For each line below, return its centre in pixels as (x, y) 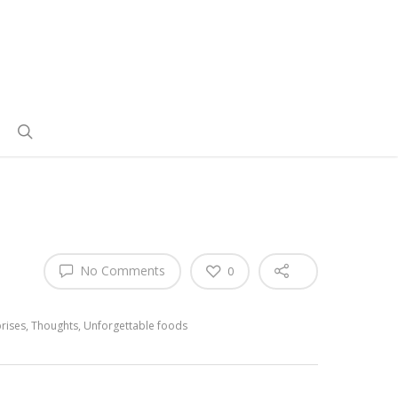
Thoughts (55, 326)
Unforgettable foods (135, 326)
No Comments (121, 271)
